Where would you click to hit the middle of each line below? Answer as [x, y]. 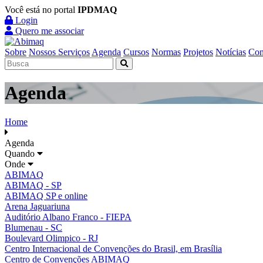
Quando [21, 153]
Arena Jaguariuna [37, 206]
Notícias [231, 52]
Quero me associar [48, 31]
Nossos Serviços [59, 52]
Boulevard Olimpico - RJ [51, 238]
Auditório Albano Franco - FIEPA [68, 217]
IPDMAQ [97, 10]
